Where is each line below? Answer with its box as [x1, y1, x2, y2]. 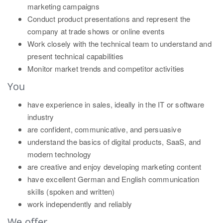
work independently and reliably [27, 199, 132, 209]
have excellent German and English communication [27, 174, 200, 184]
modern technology [27, 149, 92, 159]
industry [27, 111, 54, 122]
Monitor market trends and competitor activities [27, 63, 185, 74]
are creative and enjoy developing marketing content [27, 161, 202, 172]
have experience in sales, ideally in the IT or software [27, 99, 205, 110]
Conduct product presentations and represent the [27, 13, 191, 24]
